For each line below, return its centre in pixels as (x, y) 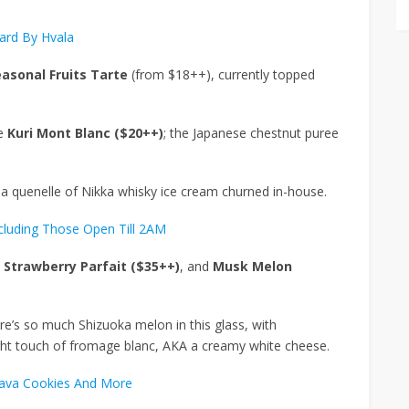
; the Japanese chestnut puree (251, 132)
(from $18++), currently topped (223, 74)
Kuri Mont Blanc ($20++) (85, 132)
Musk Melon (252, 266)
